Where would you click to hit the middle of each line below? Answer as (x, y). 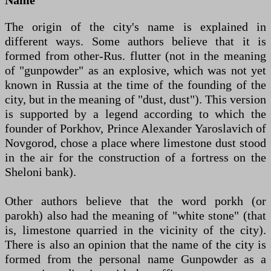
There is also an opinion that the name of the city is (135, 244)
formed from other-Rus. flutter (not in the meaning (135, 55)
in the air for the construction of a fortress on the (135, 157)
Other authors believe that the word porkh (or (135, 201)
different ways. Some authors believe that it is (135, 41)
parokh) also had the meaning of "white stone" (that (135, 215)
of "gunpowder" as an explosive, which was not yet (135, 70)
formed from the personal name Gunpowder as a (135, 259)
